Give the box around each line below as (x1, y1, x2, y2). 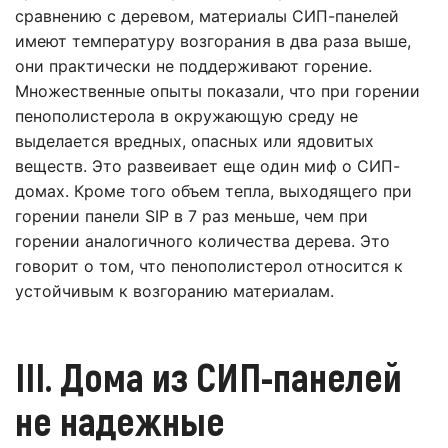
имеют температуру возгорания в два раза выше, (15, 31, 411, 52)
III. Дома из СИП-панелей (15, 352, 402, 401)
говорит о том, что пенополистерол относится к (15, 256, 403, 277)
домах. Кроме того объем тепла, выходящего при (15, 181, 412, 202)
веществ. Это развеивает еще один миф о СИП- (15, 156, 400, 177)
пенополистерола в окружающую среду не (15, 106, 358, 127)
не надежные (15, 396, 225, 445)
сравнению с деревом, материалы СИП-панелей (15, 6, 399, 27)
